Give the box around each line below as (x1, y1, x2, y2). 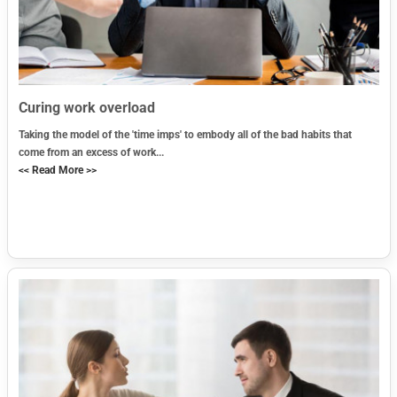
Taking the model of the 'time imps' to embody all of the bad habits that (18, 128, 352, 141)
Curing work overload (18, 98, 155, 116)
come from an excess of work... (18, 145, 164, 159)
